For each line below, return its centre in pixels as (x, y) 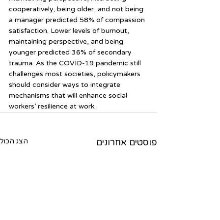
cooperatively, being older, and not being (77, 9)
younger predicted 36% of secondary (71, 52)
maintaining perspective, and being (67, 41)
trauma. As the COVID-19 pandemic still (76, 63)
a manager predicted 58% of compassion (78, 20)
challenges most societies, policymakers (76, 74)
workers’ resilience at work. (52, 106)
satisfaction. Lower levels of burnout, (70, 31)
